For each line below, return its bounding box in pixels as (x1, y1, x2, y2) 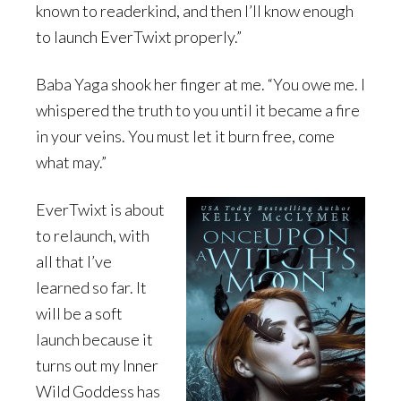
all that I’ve (36, 252, 112, 272)
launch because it (36, 329, 153, 350)
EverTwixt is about (36, 200, 165, 220)
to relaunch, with (36, 226, 149, 246)
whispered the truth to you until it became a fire (36, 100, 360, 121)
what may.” (36, 152, 107, 173)
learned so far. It (36, 277, 147, 298)
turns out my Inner (36, 355, 158, 376)
